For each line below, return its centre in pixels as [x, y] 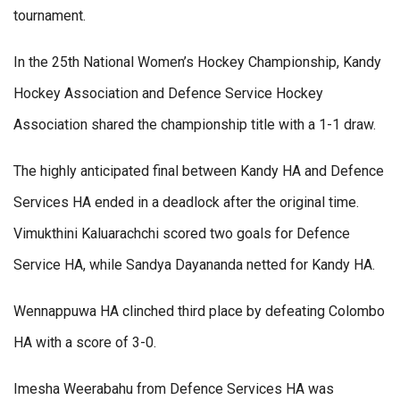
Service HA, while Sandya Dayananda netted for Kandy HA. [194, 265]
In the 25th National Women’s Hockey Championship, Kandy [197, 62]
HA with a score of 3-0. [85, 343]
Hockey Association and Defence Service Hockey [168, 94]
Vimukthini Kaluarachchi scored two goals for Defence [182, 234]
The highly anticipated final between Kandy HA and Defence [199, 171]
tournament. [50, 16]
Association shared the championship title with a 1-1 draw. [195, 125]
